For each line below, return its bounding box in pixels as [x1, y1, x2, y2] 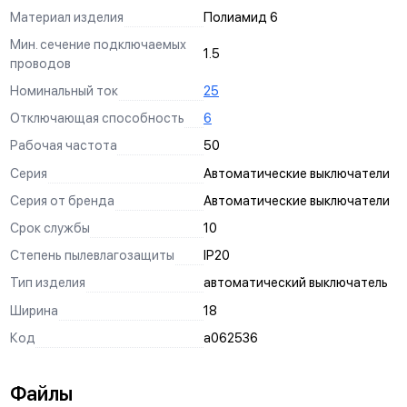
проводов [9, 55, 71, 71]
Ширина [9, 302, 58, 318]
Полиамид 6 [203, 8, 278, 25]
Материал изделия [9, 8, 124, 25]
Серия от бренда [9, 192, 114, 208]
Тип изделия [9, 274, 85, 291]
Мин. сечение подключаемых [9, 35, 186, 52]
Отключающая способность [9, 110, 184, 126]
